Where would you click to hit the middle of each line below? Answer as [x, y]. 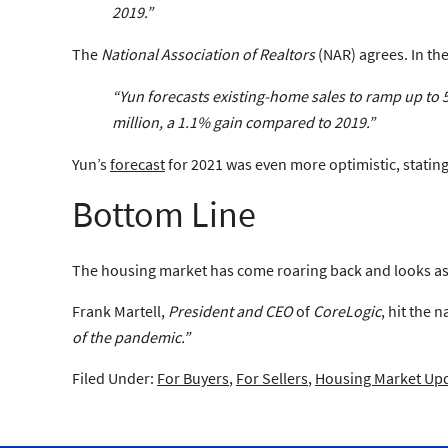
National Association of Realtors [208, 53]
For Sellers [272, 377]
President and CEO [230, 310]
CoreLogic [347, 310]
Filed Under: [114, 377]
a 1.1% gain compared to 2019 [266, 121]
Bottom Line [164, 214]
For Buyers [193, 377]
